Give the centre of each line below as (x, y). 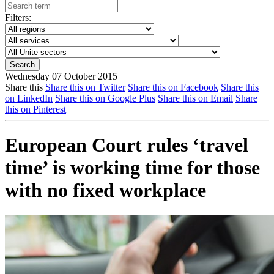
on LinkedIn (29, 98)
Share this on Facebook (173, 87)
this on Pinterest (35, 109)
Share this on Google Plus (105, 98)
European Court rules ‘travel (127, 145)
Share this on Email (195, 98)
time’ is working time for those (132, 168)
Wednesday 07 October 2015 (61, 76)
